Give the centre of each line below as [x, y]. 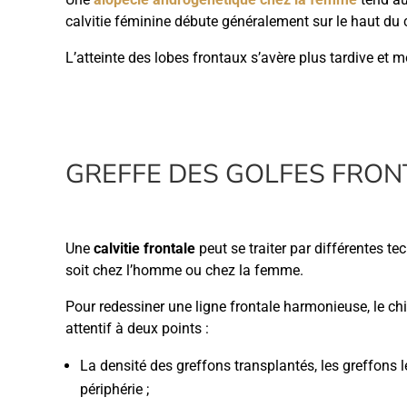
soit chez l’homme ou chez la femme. [184, 270]
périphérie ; [114, 389]
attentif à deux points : [137, 328]
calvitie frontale [144, 248]
